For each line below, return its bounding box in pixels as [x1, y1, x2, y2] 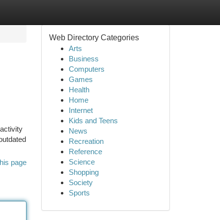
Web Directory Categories [49, 33, 139, 42]
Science [68, 158, 95, 166]
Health [68, 85, 89, 94]
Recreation [68, 137, 104, 145]
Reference [68, 147, 102, 156]
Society [68, 178, 93, 187]
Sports [68, 189, 90, 197]
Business [68, 55, 99, 63]
